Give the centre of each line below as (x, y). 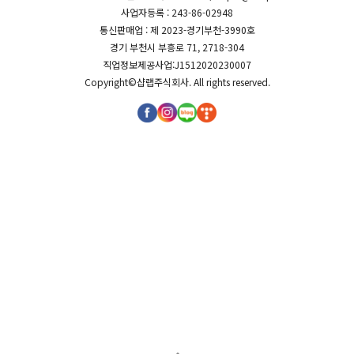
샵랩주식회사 (162, 82)
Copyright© (110, 82)
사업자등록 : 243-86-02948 (177, 12)
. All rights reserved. (229, 82)
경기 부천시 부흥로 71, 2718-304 (177, 47)
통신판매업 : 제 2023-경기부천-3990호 (177, 30)
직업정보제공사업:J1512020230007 (177, 64)
